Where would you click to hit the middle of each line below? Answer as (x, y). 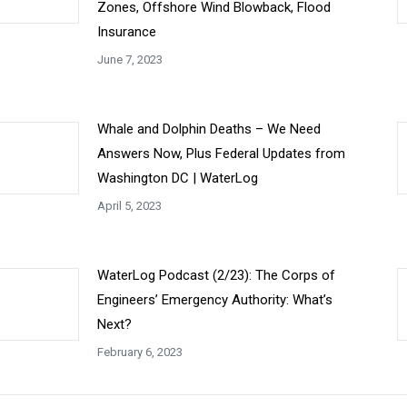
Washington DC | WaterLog (178, 178)
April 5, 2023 (129, 206)
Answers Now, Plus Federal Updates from (221, 154)
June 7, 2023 (130, 60)
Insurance (127, 32)
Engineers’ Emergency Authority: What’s (215, 300)
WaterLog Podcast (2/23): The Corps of (216, 275)
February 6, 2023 (140, 352)
